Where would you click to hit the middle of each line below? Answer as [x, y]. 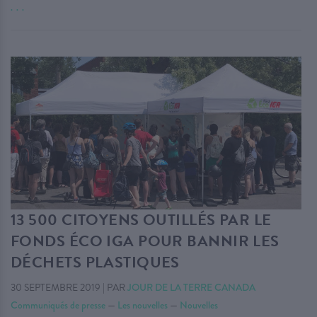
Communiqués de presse [58, 305]
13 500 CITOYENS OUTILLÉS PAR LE [141, 219]
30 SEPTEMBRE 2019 [56, 287]
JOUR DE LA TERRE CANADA [191, 287]
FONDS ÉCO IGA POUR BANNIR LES [145, 241]
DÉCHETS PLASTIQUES [95, 262]
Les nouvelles [143, 305]
